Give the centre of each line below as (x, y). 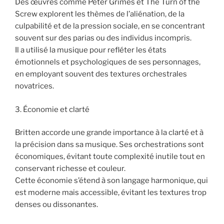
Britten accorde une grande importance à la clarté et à (109, 133)
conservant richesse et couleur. (70, 169)
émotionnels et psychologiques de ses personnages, (108, 62)
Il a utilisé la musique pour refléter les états (91, 50)
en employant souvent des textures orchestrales (101, 74)
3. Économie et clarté (52, 109)
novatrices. (34, 86)
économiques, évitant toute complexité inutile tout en (110, 157)
